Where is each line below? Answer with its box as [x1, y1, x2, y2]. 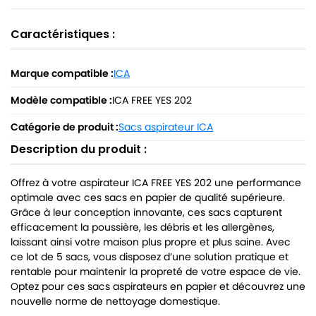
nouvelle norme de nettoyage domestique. [11, 294, 220, 309]
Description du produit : [11, 141, 147, 158]
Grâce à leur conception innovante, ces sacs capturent [11, 205, 282, 220]
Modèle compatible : [11, 93, 112, 108]
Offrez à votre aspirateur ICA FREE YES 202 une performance [11, 176, 301, 190]
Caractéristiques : [11, 26, 115, 43]
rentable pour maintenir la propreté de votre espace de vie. [11, 265, 300, 279]
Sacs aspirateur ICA [119, 120, 213, 135]
